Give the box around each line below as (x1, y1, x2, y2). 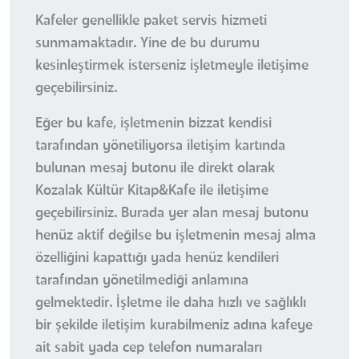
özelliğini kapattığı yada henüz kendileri (35, 251, 279, 266)
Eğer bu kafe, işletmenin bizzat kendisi (35, 116, 272, 131)
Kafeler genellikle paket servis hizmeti (35, 14, 267, 29)
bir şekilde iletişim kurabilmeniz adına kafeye (35, 318, 313, 333)
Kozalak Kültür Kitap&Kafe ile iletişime (35, 184, 268, 199)
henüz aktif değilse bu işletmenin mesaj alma (35, 228, 316, 244)
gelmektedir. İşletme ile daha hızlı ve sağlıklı (35, 296, 306, 311)
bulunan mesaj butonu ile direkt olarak (35, 161, 275, 176)
